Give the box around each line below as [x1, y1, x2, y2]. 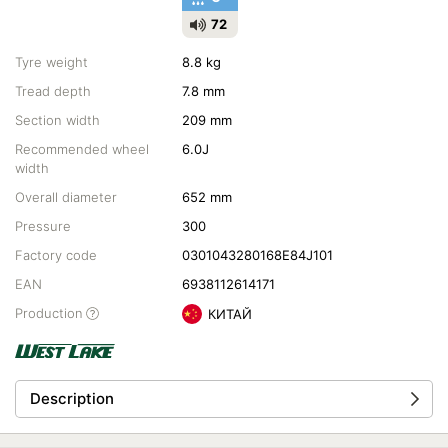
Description [30, 389, 114, 408]
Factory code [15, 247, 97, 263]
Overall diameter [15, 189, 117, 205]
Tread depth [15, 83, 91, 99]
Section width [15, 112, 100, 128]
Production [15, 305, 83, 321]
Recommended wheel [15, 141, 149, 157]
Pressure [15, 218, 71, 234]
